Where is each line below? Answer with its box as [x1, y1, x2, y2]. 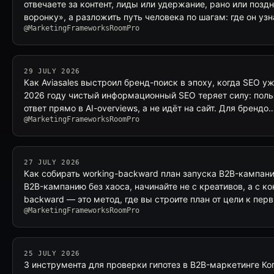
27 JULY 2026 [24, 158, 80, 166]
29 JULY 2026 [24, 67, 80, 75]
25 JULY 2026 [24, 250, 80, 257]
